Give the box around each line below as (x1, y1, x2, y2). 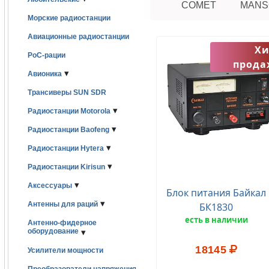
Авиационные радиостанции (28, 32, 129, 41)
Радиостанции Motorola (28, 107, 110, 115)
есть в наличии (184, 214, 248, 225)
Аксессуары (28, 181, 72, 190)
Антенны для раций (28, 200, 98, 208)
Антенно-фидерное (28, 219, 97, 227)
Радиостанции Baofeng (28, 125, 109, 134)
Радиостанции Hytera (28, 144, 104, 153)
